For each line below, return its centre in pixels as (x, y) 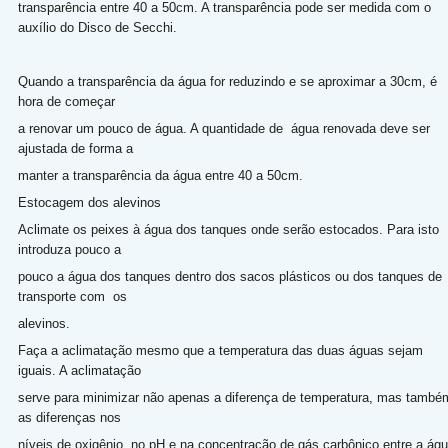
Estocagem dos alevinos (91, 202)
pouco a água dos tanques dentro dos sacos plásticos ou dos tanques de (229, 276)
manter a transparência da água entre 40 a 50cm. (162, 175)
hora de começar (68, 101)
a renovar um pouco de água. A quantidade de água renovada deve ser (223, 128)
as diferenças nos (71, 417)
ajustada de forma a (77, 148)
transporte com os (74, 296)
